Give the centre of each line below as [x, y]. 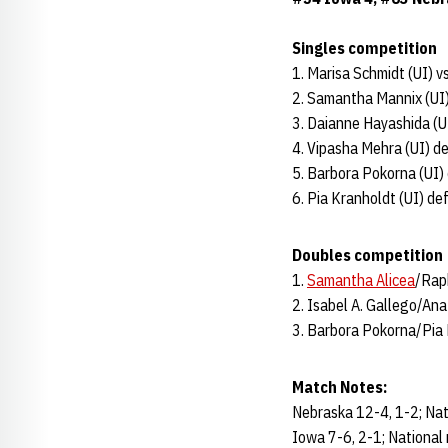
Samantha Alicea [361, 280]
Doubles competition [367, 255]
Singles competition [364, 48]
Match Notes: [339, 387]
